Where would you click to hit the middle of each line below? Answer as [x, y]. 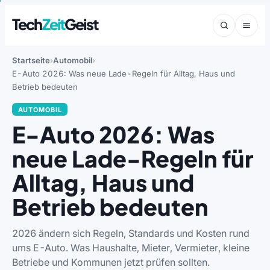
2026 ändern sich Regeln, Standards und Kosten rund [131, 233]
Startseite [31, 60]
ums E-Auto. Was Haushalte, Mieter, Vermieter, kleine [131, 247]
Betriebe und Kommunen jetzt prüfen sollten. [111, 262]
